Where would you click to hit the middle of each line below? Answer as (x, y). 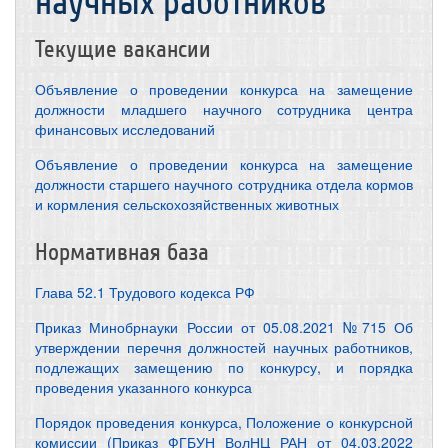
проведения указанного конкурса (143, 387)
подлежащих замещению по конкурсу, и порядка (224, 367)
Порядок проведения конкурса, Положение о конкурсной (224, 422)
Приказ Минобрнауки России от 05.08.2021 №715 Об (224, 327)
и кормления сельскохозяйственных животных (187, 204)
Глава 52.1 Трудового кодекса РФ (145, 292)
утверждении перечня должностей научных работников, (224, 347)
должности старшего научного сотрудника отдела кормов (224, 184)
